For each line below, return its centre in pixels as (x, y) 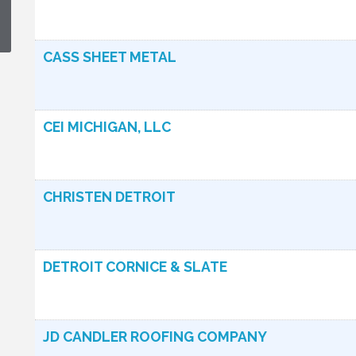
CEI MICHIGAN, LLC (107, 127)
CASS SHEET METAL (110, 57)
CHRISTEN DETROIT (109, 197)
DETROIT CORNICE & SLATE (135, 267)
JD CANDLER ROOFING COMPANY (155, 337)
